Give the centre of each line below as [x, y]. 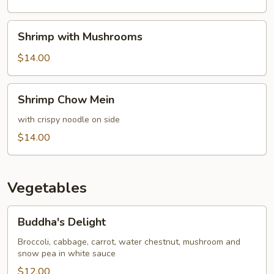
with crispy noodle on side [69, 120]
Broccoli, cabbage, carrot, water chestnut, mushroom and [129, 242]
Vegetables [47, 188]
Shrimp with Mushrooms [80, 37]
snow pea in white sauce [67, 254]
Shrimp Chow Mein [66, 100]
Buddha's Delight [62, 222]
